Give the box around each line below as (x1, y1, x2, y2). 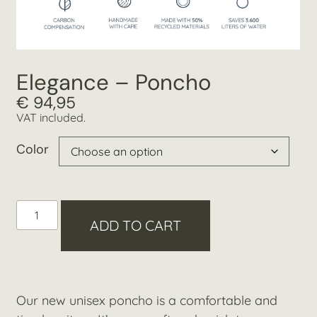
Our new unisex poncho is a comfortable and (16, 292, 278, 309)
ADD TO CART (89, 216, 181, 234)
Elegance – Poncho (16, 68, 212, 98)
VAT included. (16, 110, 86, 125)
